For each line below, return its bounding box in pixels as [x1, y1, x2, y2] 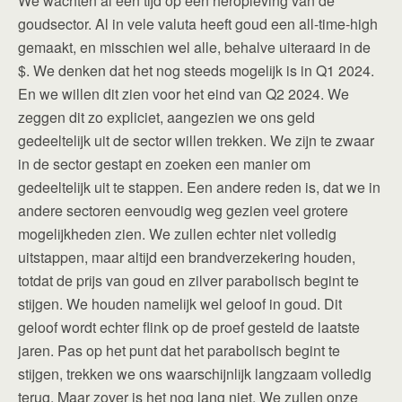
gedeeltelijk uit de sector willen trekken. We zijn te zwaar [18, 129, 374, 151]
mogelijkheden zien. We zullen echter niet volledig [18, 223, 336, 244]
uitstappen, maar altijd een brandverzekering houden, [18, 246, 355, 267]
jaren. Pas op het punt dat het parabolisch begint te [18, 339, 340, 361]
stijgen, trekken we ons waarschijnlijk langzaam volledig [18, 363, 371, 384]
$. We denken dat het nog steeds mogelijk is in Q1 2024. [18, 59, 374, 81]
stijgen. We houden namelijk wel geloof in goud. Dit [18, 293, 342, 314]
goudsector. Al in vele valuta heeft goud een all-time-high [18, 13, 378, 34]
